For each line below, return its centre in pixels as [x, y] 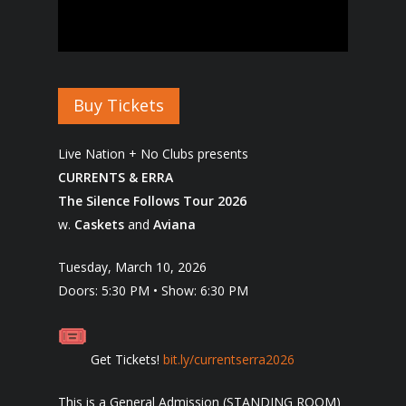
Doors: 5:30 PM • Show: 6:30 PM [153, 290]
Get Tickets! [125, 359]
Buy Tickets [119, 105]
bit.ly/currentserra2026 [229, 359]
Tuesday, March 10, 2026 [132, 267]
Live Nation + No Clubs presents [153, 154]
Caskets [99, 224]
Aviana [174, 224]
